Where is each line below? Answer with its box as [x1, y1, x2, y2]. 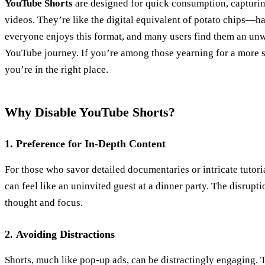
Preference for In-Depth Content [16, 138, 166, 150]
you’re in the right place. [5, 64, 108, 76]
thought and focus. [5, 197, 83, 209]
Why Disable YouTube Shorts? [5, 105, 175, 120]
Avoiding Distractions [16, 228, 115, 241]
